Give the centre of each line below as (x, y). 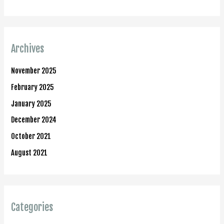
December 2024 (34, 120)
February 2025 (33, 87)
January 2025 (31, 103)
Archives (28, 49)
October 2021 (31, 136)
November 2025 (34, 71)
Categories (32, 207)
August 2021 (29, 152)
